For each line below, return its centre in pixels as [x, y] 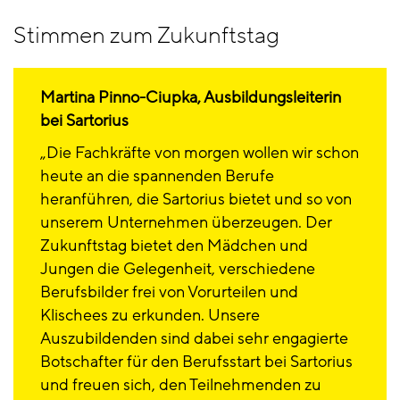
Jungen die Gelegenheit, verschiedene [178, 268]
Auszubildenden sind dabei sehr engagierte [194, 338]
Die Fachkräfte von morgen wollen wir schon [203, 152]
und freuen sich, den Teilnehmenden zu [181, 384]
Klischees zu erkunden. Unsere [150, 315]
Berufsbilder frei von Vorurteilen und [169, 292]
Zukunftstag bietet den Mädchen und [174, 245]
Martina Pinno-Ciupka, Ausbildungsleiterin [191, 97]
